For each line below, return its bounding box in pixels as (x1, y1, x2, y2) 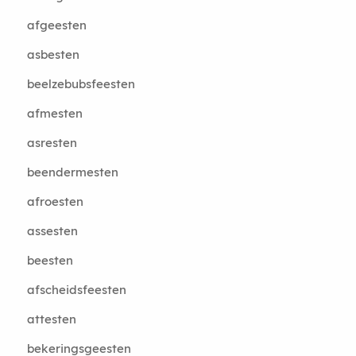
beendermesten (26, 164, 118, 180)
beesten (26, 253, 73, 268)
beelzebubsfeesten (26, 76, 135, 91)
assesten (26, 223, 78, 238)
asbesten (26, 47, 79, 62)
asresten (26, 135, 77, 150)
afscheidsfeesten (26, 282, 126, 297)
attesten (26, 311, 76, 327)
